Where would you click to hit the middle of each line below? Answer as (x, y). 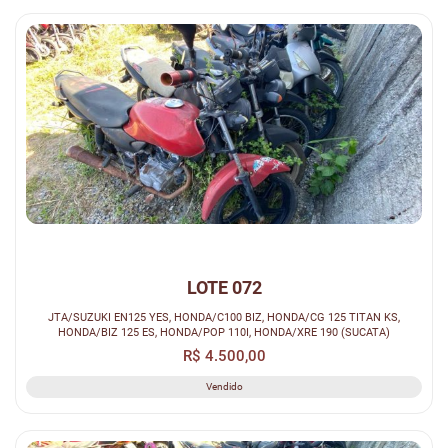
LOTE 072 (224, 287)
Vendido (224, 386)
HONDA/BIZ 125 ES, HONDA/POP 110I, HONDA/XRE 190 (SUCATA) (224, 331)
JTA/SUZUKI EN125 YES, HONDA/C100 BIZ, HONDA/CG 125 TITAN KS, (224, 316)
